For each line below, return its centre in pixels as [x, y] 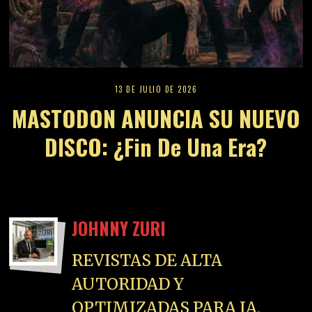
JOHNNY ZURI [119, 228]
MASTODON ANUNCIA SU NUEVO [156, 118]
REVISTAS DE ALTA [147, 260]
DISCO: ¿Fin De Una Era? [156, 147]
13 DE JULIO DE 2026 [156, 89]
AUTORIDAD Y [128, 283]
